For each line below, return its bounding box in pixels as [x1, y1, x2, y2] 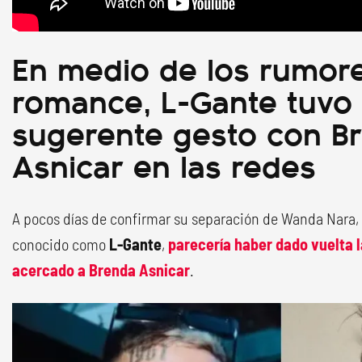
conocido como [12, 234, 109, 255]
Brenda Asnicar [89, 260, 190, 280]
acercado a [12, 260, 89, 280]
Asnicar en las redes [12, 141, 316, 188]
